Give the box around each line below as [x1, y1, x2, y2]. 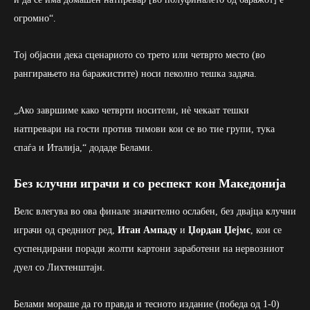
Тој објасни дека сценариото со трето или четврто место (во [14, 49, 265, 60]
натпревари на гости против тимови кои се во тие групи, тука [14, 123, 275, 134]
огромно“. [14, 12, 56, 24]
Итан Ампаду [118, 224, 177, 235]
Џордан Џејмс [188, 224, 250, 235]
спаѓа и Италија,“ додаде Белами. [14, 142, 153, 153]
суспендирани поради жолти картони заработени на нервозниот [14, 243, 284, 254]
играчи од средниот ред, [14, 224, 118, 235]
